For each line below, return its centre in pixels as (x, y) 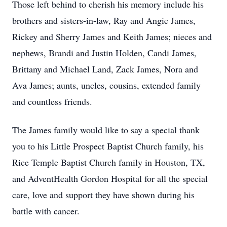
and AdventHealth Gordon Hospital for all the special (110, 178)
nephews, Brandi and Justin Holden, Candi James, (104, 53)
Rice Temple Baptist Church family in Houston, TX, (109, 162)
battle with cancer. (47, 211)
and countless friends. (54, 101)
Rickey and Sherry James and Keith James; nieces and (112, 36)
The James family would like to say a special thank (106, 130)
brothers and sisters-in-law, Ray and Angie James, (104, 20)
